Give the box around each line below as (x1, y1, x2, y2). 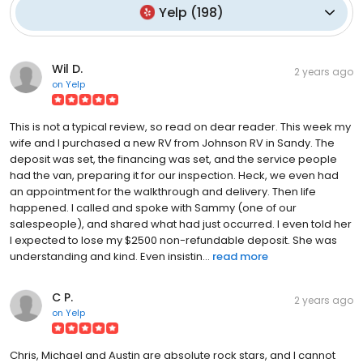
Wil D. (52, 60, 83, 77)
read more (212, 248, 268, 264)
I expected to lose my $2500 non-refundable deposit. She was (10, 232, 337, 248)
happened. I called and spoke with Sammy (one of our (10, 199, 297, 216)
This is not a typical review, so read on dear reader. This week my (10, 118, 351, 135)
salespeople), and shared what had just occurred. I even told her (10, 216, 352, 232)
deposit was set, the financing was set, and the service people (10, 151, 337, 167)
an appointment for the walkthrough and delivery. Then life (10, 183, 316, 199)
